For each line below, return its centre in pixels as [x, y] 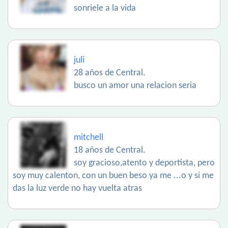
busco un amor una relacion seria [135, 86]
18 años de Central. [110, 151]
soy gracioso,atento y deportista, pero [144, 163]
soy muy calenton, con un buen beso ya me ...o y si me [113, 176]
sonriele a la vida [105, 9]
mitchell [89, 138]
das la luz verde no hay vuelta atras [77, 189]
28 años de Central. [110, 73]
